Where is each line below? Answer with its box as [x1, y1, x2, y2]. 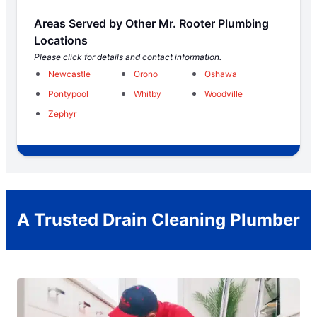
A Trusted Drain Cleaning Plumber [17, 209, 300, 231]
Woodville [204, 88, 243, 100]
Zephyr [48, 108, 76, 120]
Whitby [134, 88, 161, 100]
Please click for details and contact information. [34, 52, 221, 63]
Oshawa [204, 69, 237, 80]
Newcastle [48, 69, 91, 80]
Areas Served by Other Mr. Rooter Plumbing [34, 16, 269, 31]
